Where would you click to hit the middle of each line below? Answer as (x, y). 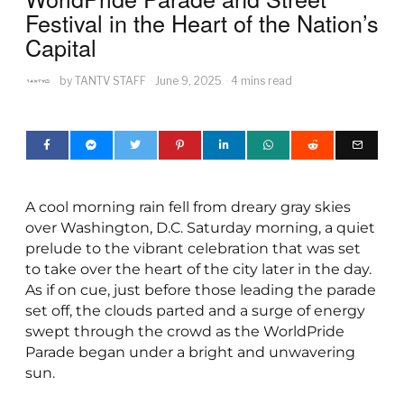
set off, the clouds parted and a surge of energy (195, 311)
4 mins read (261, 81)
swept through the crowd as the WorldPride (184, 332)
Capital (60, 47)
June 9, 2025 (188, 81)
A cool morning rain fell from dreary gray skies (188, 207)
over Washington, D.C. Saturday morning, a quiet (200, 228)
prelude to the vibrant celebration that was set (193, 249)
